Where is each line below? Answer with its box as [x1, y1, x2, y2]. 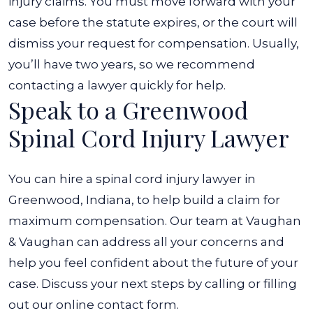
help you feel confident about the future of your [8, 256, 298, 270]
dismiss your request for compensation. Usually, [8, 36, 299, 50]
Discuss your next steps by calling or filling [41, 277, 297, 291]
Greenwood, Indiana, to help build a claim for [8, 193, 280, 207]
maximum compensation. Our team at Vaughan [8, 214, 301, 228]
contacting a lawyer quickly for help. [8, 78, 228, 92]
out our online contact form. [8, 298, 179, 312]
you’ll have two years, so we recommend [8, 57, 255, 71]
